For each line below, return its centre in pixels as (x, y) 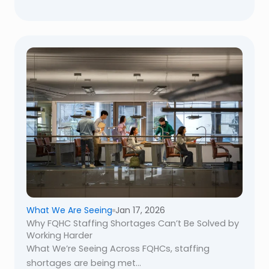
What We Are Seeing (69, 210)
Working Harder (59, 235)
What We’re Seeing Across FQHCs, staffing (118, 248)
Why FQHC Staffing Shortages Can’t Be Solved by (133, 223)
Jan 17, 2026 (140, 210)
